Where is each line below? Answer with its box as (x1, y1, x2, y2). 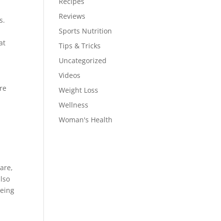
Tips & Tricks (59, 40, 101, 50)
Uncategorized (59, 55, 107, 65)
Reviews (59, 11, 86, 21)
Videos (59, 70, 81, 80)
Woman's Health (59, 114, 113, 124)
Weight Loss (59, 85, 99, 95)
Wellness (59, 100, 89, 110)
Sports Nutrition (59, 26, 112, 36)
